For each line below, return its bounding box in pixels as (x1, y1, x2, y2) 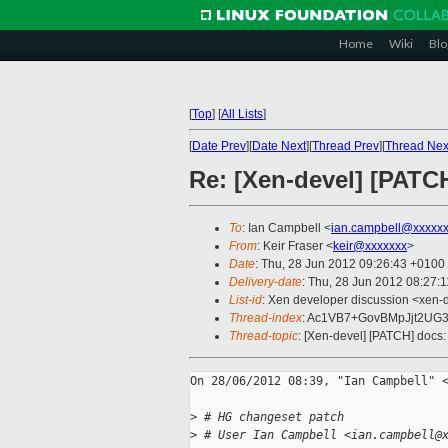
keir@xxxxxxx (333, 239, 407, 254)
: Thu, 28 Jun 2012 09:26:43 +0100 (255, 257, 445, 272)
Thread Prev (312, 139, 379, 153)
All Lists (221, 107, 263, 121)
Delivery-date (229, 275, 302, 290)
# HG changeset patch (197, 410, 344, 425)
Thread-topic (229, 329, 298, 344)
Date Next (252, 139, 306, 153)
